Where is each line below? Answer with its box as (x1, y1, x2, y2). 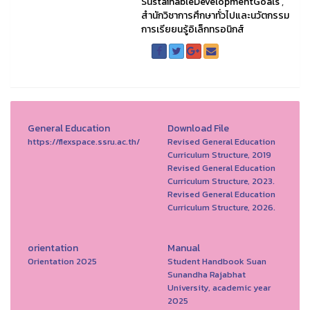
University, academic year (167, 281, 271, 295)
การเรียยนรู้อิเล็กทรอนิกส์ (140, 22, 244, 37)
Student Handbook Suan (167, 255, 266, 268)
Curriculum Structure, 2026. (167, 201, 275, 215)
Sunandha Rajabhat (167, 268, 246, 282)
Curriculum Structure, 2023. (167, 174, 275, 188)
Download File (167, 121, 229, 136)
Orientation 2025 (28, 255, 97, 268)
